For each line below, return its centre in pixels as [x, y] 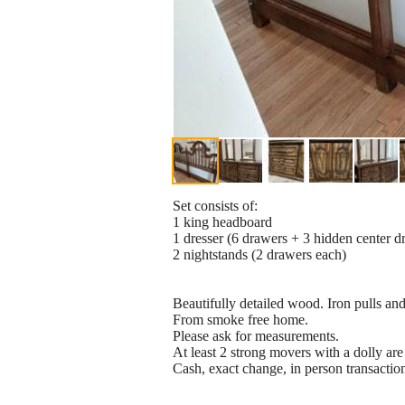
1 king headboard [222, 222]
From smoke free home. [240, 320]
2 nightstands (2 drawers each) [259, 255]
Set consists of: [215, 206]
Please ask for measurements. [256, 336]
